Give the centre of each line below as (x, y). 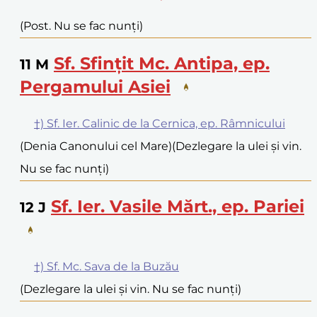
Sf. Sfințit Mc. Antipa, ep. (162, 64)
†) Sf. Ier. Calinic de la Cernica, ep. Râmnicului (160, 124)
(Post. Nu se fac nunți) (81, 26)
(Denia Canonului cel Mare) (96, 146)
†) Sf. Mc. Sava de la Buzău (106, 267)
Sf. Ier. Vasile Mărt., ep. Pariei (178, 207)
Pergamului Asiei (95, 87)
